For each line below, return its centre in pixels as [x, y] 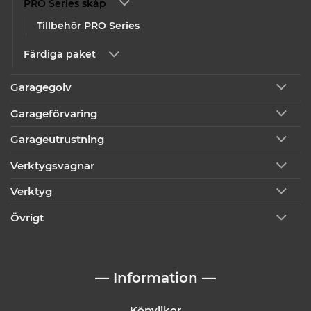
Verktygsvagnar [52, 165]
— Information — [155, 277]
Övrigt [27, 217]
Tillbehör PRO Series [88, 25]
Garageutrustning [57, 140]
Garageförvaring [54, 113]
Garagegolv [41, 87]
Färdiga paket [60, 54]
